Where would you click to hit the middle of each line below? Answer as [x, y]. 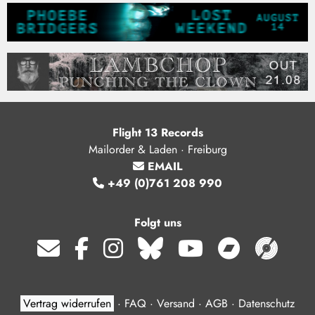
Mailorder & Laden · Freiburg [157, 150]
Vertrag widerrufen [67, 304]
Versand [176, 304]
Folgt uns [157, 223]
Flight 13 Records [157, 133]
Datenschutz [266, 304]
